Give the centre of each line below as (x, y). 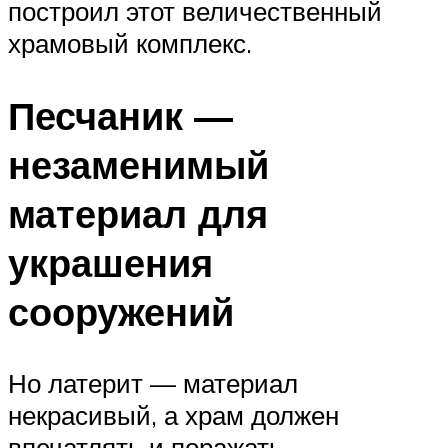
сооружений (121, 311)
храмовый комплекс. (130, 42)
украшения (110, 262)
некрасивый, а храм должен (173, 415)
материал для (138, 213)
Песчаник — (120, 115)
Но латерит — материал (153, 383)
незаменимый (138, 164)
